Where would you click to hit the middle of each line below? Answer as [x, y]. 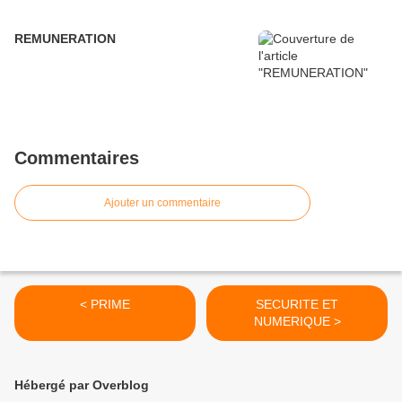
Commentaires [77, 158]
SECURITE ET [297, 304]
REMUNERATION [65, 39]
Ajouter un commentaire [162, 203]
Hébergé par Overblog [82, 385]
